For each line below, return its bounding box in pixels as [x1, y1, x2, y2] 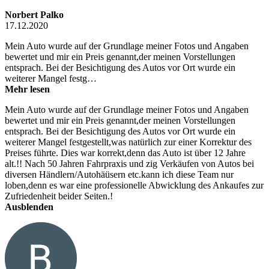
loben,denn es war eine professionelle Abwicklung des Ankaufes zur [5, 180, 264, 191]
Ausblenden [5, 202, 53, 213]
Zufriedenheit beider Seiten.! [5, 191, 113, 202]
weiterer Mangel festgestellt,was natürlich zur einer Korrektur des [5, 137, 252, 148]
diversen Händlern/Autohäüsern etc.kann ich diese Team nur [5, 169, 234, 180]
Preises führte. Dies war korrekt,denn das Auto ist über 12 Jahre [5, 148, 246, 159]
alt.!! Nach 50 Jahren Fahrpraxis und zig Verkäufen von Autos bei [5, 159, 254, 169]
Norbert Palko [5, 10, 64, 20]
